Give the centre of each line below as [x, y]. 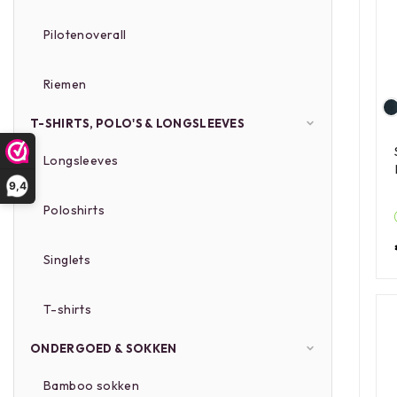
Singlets [67, 260]
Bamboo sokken [92, 385]
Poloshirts [74, 210]
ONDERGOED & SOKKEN [104, 348]
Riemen [65, 84]
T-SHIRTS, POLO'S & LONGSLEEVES [137, 123]
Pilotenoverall [85, 35]
